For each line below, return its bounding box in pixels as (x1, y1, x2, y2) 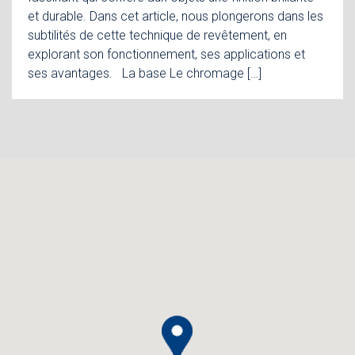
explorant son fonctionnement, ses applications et (28, 47, 305, 63)
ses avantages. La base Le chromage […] (28, 66, 261, 82)
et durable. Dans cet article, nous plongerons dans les (28, 9, 323, 25)
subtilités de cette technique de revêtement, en (28, 28, 287, 44)
